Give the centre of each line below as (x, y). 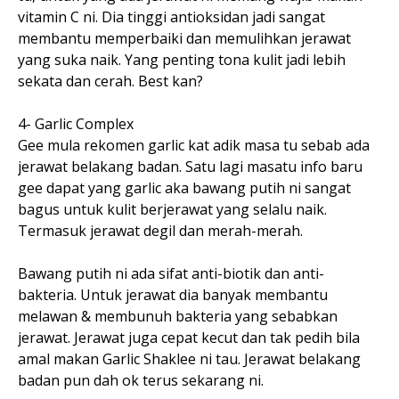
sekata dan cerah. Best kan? (110, 81)
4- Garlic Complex (76, 124)
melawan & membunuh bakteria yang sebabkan (178, 317)
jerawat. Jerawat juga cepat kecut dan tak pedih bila (189, 338)
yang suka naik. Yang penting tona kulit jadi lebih (182, 60)
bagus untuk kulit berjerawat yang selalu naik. (172, 210)
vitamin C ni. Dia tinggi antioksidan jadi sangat (171, 17)
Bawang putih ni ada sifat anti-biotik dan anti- (171, 274)
